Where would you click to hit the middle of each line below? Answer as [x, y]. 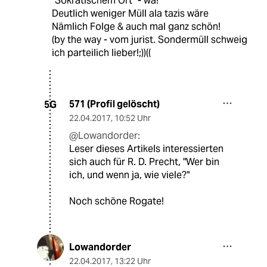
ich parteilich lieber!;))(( [101, 53]
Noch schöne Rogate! [117, 201]
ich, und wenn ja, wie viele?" [129, 175]
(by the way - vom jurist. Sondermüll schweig [149, 40]
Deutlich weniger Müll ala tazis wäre [130, 14]
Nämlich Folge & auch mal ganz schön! [136, 27]
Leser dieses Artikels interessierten [146, 149]
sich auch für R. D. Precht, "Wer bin [144, 162]
